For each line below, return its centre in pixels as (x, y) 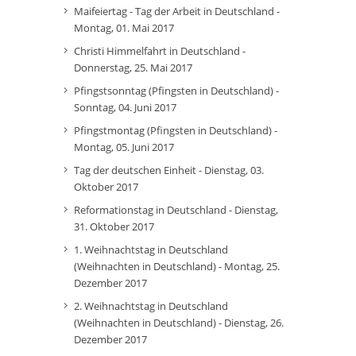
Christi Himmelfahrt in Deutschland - (160, 51)
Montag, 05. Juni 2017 (124, 147)
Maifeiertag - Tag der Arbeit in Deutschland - (177, 11)
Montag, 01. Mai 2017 (124, 28)
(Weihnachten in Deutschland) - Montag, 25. (177, 266)
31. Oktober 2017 (114, 226)
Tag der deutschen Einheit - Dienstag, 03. (169, 170)
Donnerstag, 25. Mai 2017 (133, 68)
